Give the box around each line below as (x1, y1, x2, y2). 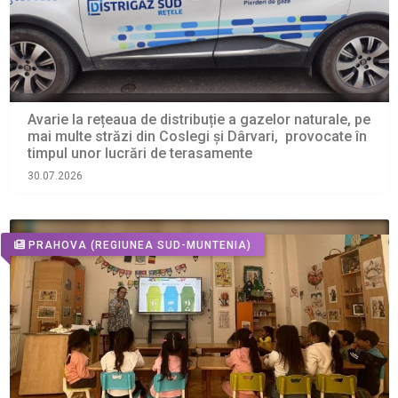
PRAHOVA (28, 238, 87, 251)
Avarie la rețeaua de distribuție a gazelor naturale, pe (27, 111, 370, 129)
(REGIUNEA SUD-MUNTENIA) (90, 238, 251, 251)
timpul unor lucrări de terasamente (27, 145, 252, 163)
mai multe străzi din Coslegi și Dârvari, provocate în (27, 128, 367, 146)
